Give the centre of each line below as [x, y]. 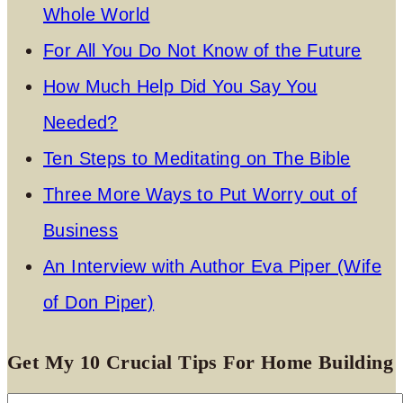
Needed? [81, 122]
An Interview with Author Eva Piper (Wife [212, 266]
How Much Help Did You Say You [180, 86]
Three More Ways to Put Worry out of [200, 194]
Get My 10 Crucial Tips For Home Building [200, 362]
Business [81, 230]
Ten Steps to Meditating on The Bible [197, 158]
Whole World [97, 14]
